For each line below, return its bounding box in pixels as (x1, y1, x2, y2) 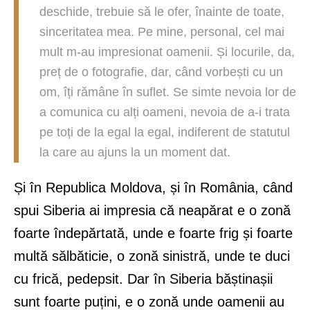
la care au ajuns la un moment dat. (39, 145, 230, 160)
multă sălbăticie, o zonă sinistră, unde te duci (14, 248, 290, 264)
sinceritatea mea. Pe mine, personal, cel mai (39, 25, 284, 39)
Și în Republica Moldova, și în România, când (14, 180, 293, 196)
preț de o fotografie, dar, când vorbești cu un (39, 65, 283, 80)
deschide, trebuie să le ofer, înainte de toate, (39, 5, 284, 19)
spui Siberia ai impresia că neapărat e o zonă (14, 203, 291, 219)
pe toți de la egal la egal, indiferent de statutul (39, 125, 290, 140)
